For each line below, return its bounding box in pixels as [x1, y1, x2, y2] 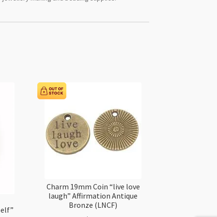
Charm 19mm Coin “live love [46, 181, 140, 191]
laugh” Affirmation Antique [48, 190, 138, 201]
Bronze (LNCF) [69, 200, 118, 210]
